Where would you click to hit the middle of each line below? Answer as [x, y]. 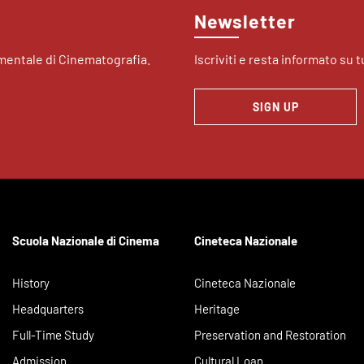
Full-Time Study [53, 335]
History [31, 283]
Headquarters [48, 309]
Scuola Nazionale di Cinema [86, 241]
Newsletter [245, 22]
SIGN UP [275, 107]
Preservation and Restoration [270, 335]
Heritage [217, 309]
